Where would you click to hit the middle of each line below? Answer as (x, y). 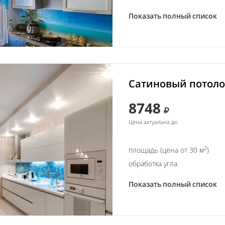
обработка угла (153, 164)
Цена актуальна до (153, 122)
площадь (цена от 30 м (166, 150)
